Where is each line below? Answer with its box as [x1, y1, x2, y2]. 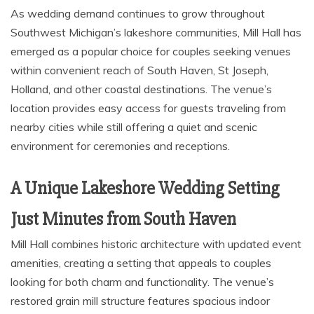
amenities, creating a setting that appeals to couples [11, 255, 271, 270]
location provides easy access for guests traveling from [11, 100, 286, 115]
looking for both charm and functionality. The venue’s [11, 274, 274, 289]
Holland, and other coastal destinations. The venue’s [11, 81, 272, 96]
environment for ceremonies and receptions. [11, 138, 230, 153]
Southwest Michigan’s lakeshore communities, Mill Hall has [11, 25, 301, 39]
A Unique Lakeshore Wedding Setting [11, 177, 280, 200]
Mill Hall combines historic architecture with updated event [11, 236, 301, 251]
